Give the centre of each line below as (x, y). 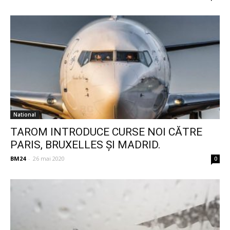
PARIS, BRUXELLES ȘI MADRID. (85, 145)
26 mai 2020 (49, 158)
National (25, 114)
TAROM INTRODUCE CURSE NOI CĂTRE (106, 132)
